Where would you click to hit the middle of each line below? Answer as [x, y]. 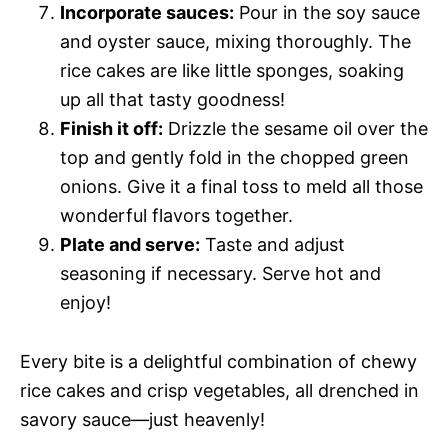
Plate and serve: [130, 245]
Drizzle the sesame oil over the [295, 129]
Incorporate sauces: [147, 13]
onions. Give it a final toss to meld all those [241, 187]
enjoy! [85, 303]
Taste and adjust [272, 245]
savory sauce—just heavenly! [142, 420]
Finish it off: [111, 129]
